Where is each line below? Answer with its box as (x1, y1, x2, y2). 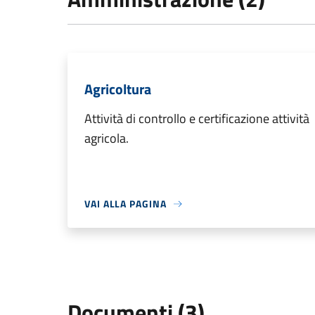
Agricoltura (84, 78, 151, 100)
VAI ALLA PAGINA (84, 196, 167, 211)
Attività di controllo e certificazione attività (84, 109, 309, 128)
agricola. (84, 129, 129, 148)
